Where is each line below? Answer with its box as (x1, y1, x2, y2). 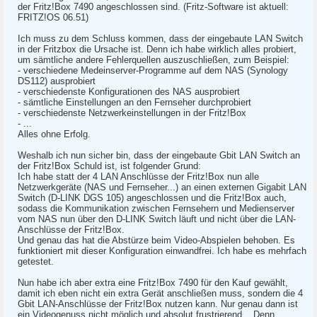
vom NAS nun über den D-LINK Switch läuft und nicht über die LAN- (18, 214, 296, 224)
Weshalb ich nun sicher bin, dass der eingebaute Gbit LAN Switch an (18, 150, 300, 161)
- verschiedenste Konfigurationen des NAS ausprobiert (18, 86, 240, 97)
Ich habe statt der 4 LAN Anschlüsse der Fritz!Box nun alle (18, 171, 259, 182)
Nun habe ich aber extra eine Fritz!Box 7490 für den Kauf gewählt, (18, 277, 288, 288)
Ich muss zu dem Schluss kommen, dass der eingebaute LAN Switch (18, 33, 303, 44)
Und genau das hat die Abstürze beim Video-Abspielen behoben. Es (18, 235, 295, 246)
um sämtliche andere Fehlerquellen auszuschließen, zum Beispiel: (18, 54, 289, 65)
